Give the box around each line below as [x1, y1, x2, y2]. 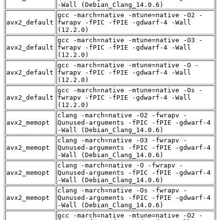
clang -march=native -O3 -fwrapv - [57, 136, 187, 144]
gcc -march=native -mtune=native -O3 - [57, 36, 203, 44]
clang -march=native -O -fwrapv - [57, 161, 183, 169]
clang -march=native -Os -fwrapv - [57, 186, 187, 194]
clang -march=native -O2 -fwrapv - [57, 111, 187, 119]
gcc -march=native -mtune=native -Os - [57, 86, 203, 94]
